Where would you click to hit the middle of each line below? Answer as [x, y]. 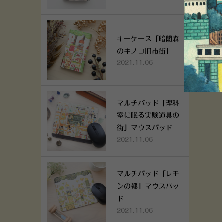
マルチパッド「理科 [148, 103]
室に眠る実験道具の [148, 115]
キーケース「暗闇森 [148, 38]
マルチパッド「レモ [148, 174]
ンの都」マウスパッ [148, 186]
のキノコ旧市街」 [145, 51]
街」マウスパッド [145, 128]
